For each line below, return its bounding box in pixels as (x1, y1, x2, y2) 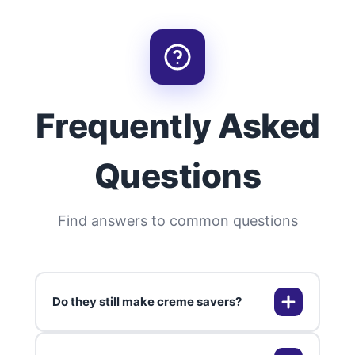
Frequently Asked (35, 105, 320, 147)
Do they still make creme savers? (52, 294, 242, 310)
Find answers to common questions (57, 212, 298, 230)
